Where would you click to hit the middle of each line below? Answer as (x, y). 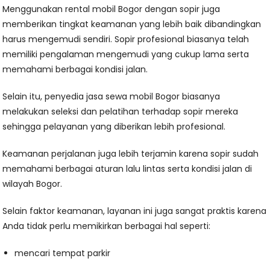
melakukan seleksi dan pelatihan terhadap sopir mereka (121, 111)
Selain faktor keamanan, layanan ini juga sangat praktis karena (135, 211)
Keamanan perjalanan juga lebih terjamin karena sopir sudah (131, 154)
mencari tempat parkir (63, 253)
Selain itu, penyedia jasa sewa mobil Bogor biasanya (111, 96)
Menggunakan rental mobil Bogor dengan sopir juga (111, 9)
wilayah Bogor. (33, 184)
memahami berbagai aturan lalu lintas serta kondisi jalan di (127, 169)
